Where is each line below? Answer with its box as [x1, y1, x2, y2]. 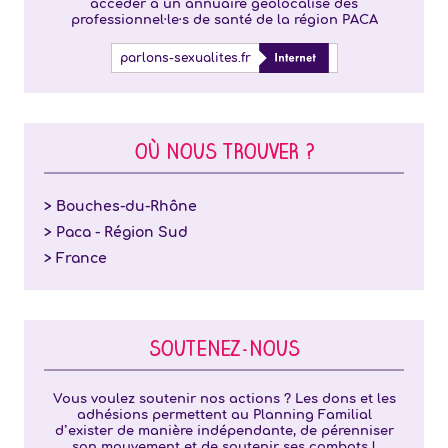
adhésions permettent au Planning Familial [76, 408, 372, 422]
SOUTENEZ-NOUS [148, 342, 300, 362]
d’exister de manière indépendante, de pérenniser [54, 424, 394, 438]
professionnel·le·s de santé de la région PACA [70, 13, 378, 27]
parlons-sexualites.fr [119, 51, 251, 65]
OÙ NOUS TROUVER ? [134, 145, 314, 165]
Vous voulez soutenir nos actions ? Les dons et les [52, 392, 396, 406]
